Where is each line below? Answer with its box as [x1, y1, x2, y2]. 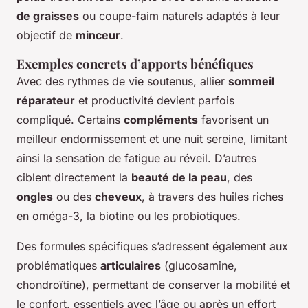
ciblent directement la [16, 170, 131, 184]
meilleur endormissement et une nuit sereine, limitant [16, 131, 287, 146]
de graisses [16, 8, 79, 23]
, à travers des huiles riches [142, 189, 283, 203]
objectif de [16, 27, 76, 42]
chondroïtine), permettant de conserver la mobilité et [16, 277, 290, 291]
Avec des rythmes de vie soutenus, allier [16, 74, 228, 88]
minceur [76, 27, 120, 42]
